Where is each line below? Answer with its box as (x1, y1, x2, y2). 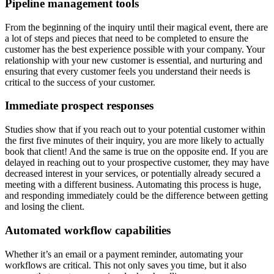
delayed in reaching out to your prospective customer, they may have (5, 157, 269, 168)
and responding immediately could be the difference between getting (5, 190, 268, 201)
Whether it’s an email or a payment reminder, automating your (5, 248, 243, 259)
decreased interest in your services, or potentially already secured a (5, 168, 261, 179)
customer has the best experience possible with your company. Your (5, 43, 265, 54)
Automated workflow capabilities (5, 223, 171, 237)
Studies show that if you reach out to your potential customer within (5, 124, 265, 135)
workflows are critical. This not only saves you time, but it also (5, 259, 246, 270)
